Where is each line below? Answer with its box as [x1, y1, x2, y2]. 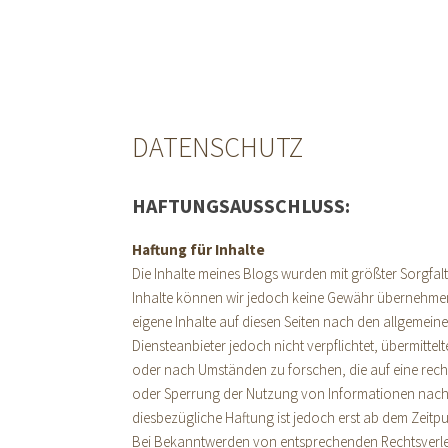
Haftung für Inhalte [132, 240, 265, 259]
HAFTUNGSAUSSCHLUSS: [132, 193, 350, 218]
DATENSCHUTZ [132, 129, 303, 165]
